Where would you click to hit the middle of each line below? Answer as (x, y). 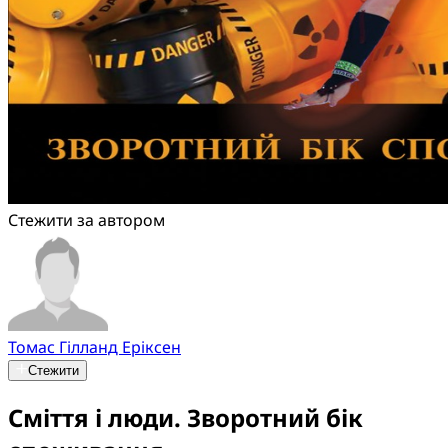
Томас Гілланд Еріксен (94, 347)
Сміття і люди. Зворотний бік (185, 417)
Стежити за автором (86, 220)
